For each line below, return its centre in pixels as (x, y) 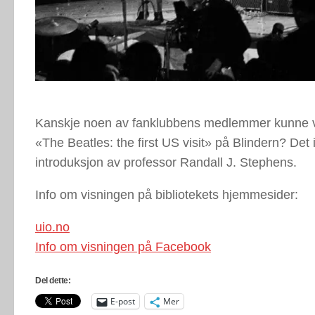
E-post (123, 302)
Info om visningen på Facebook (123, 247)
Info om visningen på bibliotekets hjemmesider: (167, 195)
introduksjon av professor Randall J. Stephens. (166, 163)
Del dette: (53, 281)
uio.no (52, 227)
